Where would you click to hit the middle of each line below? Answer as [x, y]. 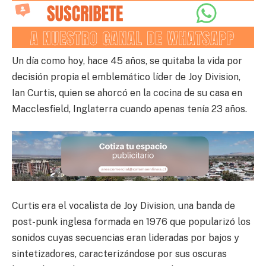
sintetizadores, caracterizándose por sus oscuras [119, 254]
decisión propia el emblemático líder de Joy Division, [126, 77]
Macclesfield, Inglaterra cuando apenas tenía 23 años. [129, 109]
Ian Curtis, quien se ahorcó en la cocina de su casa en [127, 93]
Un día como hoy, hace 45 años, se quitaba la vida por [127, 61]
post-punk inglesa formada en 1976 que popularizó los [131, 222]
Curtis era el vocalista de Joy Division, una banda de [123, 206]
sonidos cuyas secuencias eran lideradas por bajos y [126, 238]
